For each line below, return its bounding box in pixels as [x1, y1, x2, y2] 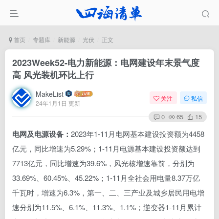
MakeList [36, 88, 64, 99]
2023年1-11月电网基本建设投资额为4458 [71, 129, 204, 139]
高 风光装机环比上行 [12, 68, 94, 81]
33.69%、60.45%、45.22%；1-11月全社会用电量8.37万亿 [12, 173, 200, 183]
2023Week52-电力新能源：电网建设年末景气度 [12, 56, 199, 69]
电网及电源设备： [12, 129, 71, 139]
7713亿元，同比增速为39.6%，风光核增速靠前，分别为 [12, 158, 195, 168]
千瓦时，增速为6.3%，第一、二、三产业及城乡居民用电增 [12, 187, 204, 197]
